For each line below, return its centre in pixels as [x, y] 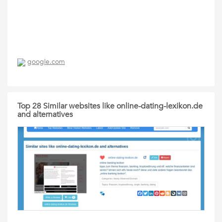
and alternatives [45, 114]
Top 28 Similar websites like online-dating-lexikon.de [110, 106]
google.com [46, 62]
